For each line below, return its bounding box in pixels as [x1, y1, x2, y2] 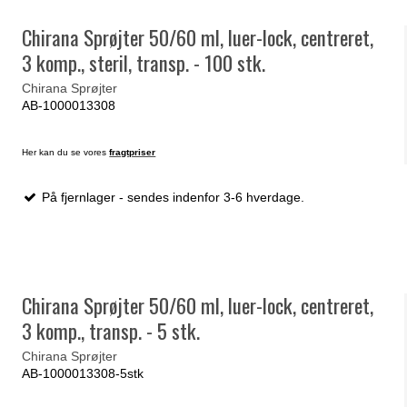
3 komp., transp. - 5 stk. [22, 315, 201, 347]
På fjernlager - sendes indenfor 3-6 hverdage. [38, 189, 305, 204]
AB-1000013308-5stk [22, 365, 144, 381]
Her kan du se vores [22, 146, 110, 157]
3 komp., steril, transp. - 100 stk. [22, 47, 266, 79]
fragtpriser [109, 146, 156, 157]
